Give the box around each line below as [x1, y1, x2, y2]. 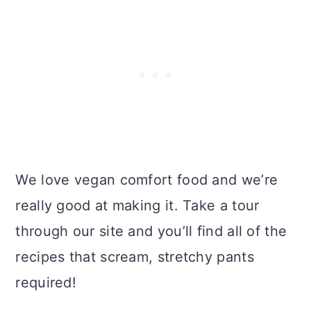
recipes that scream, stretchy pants [15, 248, 254, 265]
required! [15, 274, 77, 291]
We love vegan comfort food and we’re [15, 171, 278, 188]
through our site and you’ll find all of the [15, 222, 287, 239]
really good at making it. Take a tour [15, 196, 260, 214]
